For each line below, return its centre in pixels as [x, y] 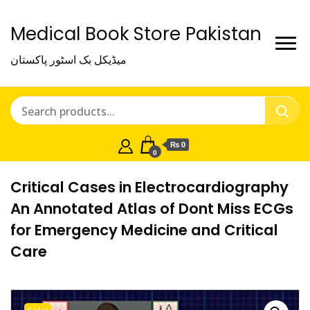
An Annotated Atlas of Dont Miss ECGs [152, 209]
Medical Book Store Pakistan [136, 34]
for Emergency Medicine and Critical [144, 230]
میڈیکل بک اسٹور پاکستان [69, 60]
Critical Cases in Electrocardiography [149, 187]
